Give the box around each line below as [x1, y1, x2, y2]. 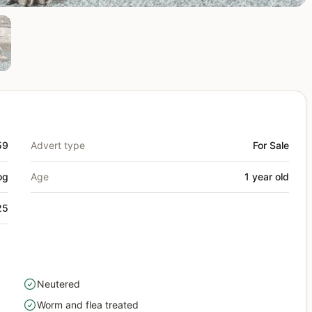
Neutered [37, 278, 80, 290]
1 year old [244, 171, 289, 183]
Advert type [31, 139, 85, 152]
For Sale [253, 139, 289, 152]
